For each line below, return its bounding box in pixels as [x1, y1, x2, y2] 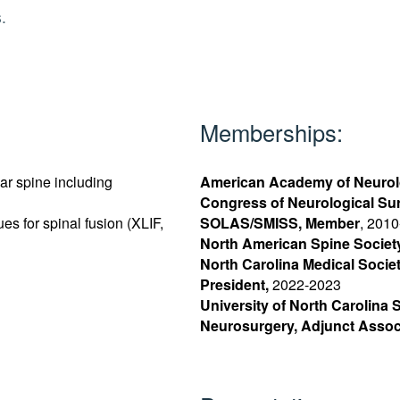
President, [199, 274, 272, 296]
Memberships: [199, 115, 343, 148]
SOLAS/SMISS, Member [199, 212, 360, 234]
